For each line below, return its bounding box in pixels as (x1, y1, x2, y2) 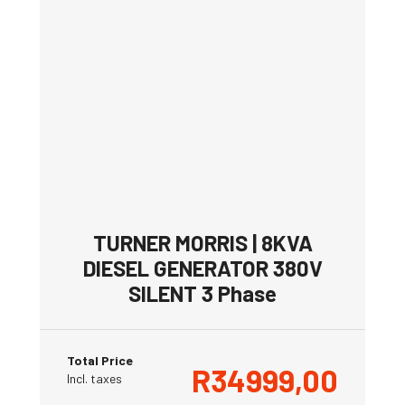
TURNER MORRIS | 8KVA (92, 229, 313, 256)
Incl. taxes (67, 370, 122, 386)
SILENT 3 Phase (128, 279, 277, 306)
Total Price (67, 352, 133, 368)
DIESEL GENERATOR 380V (82, 254, 323, 281)
